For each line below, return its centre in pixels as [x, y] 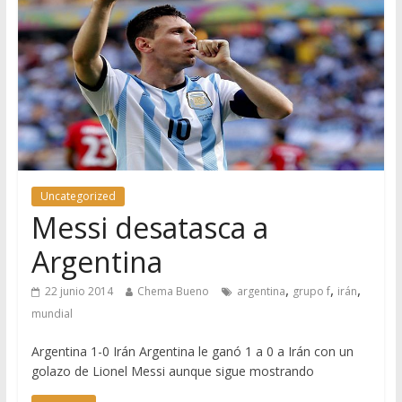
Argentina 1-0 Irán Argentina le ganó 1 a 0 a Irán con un [192, 352]
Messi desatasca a [149, 228]
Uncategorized [78, 197]
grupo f [311, 292]
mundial [52, 314]
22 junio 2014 [79, 292]
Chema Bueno [173, 292]
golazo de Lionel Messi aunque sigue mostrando [172, 371]
